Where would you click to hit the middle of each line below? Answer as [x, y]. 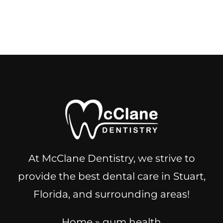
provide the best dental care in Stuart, [111, 176]
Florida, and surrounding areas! [111, 194]
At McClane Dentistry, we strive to [111, 158]
